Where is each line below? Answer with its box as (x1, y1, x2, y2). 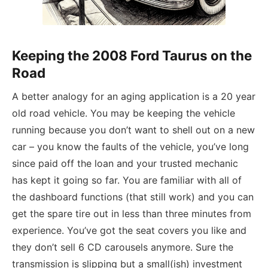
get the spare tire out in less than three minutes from (12, 208, 251, 220)
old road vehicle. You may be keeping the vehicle (12, 107, 235, 120)
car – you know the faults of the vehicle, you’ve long (12, 141, 249, 153)
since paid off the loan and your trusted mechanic (12, 157, 238, 170)
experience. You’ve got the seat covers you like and (12, 224, 246, 237)
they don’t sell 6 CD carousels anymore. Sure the (12, 241, 233, 254)
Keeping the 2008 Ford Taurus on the (12, 47, 252, 63)
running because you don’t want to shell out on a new (12, 124, 255, 136)
